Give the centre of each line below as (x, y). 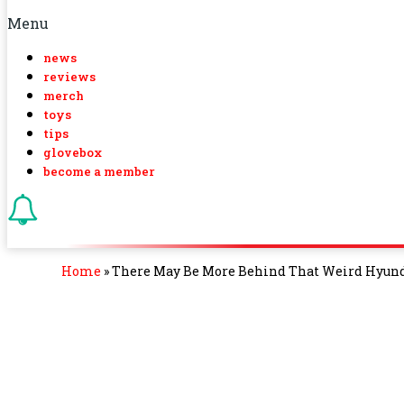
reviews (69, 77)
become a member (99, 171)
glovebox (73, 152)
